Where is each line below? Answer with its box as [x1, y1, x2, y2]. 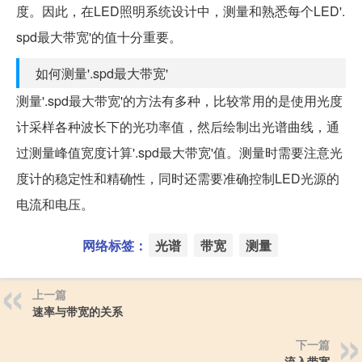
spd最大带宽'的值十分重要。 [16, 27, 182, 46]
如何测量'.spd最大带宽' [36, 63, 168, 82]
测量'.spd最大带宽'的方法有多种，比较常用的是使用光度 [16, 90, 343, 110]
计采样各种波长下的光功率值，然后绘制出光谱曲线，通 [16, 116, 339, 136]
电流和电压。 [16, 194, 94, 213]
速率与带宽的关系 [32, 302, 123, 319]
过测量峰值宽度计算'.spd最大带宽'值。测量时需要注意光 [16, 142, 343, 162]
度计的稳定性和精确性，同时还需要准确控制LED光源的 [16, 168, 339, 187]
